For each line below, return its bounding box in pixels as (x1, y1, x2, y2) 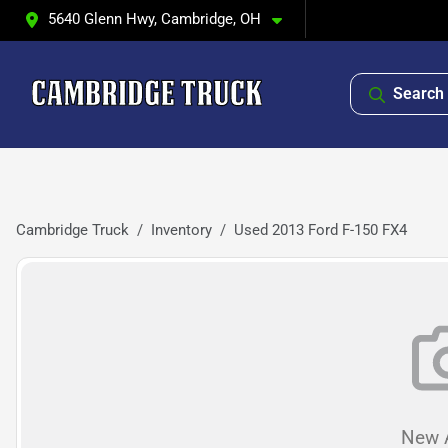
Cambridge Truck (16, 221, 129, 239)
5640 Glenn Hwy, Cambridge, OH (48, 10, 261, 28)
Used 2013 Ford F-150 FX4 (234, 221, 407, 239)
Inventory (151, 221, 212, 239)
